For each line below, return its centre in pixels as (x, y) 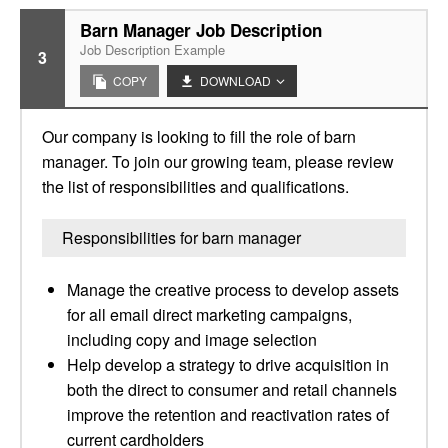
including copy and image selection (192, 339)
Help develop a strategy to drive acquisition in (228, 364)
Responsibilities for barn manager (181, 237)
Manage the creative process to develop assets (233, 289)
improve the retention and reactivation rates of (228, 414)
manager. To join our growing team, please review (218, 161)
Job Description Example (152, 49)
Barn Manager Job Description (201, 30)
